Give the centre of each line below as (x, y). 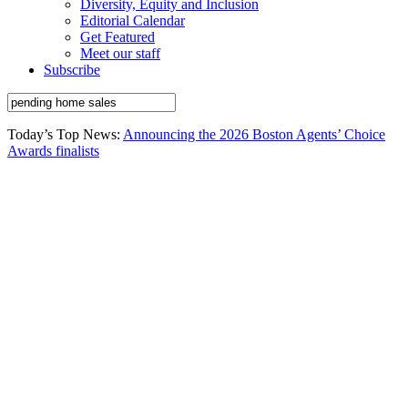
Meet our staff (120, 53)
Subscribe (72, 70)
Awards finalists (53, 151)
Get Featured (117, 37)
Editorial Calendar (133, 20)
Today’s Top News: (65, 134)
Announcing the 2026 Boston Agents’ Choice (254, 134)
